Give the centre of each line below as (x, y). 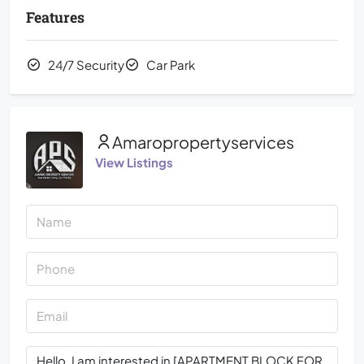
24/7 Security (86, 64)
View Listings (134, 162)
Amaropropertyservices (203, 141)
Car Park (171, 64)
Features (55, 19)
